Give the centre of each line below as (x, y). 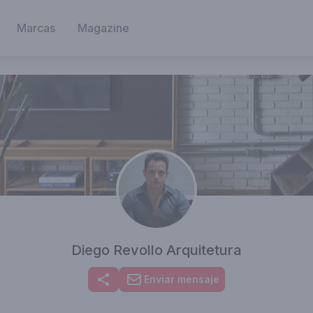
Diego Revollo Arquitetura (156, 250)
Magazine (103, 28)
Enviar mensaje (182, 279)
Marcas (36, 28)
